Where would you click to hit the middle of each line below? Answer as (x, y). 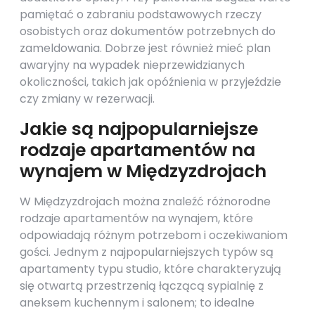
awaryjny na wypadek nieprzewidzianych (132, 65)
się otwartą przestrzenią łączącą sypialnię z (142, 286)
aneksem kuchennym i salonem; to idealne (137, 303)
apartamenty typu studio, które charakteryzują (150, 269)
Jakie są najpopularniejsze (139, 129)
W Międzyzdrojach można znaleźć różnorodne (145, 201)
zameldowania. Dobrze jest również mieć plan (145, 48)
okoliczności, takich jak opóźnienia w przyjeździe (150, 82)
